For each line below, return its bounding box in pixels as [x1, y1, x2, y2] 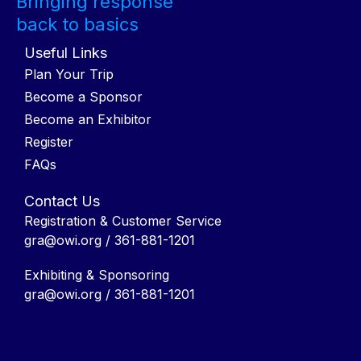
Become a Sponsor [24, 88, 143, 105]
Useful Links [24, 44, 107, 61]
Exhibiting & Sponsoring [24, 267, 169, 283]
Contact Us [24, 192, 100, 210]
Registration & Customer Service [24, 212, 222, 229]
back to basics [16, 13, 139, 35]
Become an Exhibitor [24, 110, 151, 127]
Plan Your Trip [24, 65, 114, 82]
